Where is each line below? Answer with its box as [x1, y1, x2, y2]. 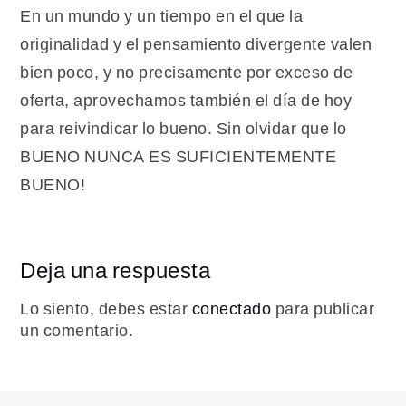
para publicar [271, 298, 375, 320]
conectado [191, 298, 272, 320]
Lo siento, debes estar [20, 298, 192, 320]
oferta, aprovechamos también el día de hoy [20, 90, 353, 111]
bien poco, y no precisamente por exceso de [20, 62, 353, 83]
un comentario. [20, 320, 134, 342]
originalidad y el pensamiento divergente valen [20, 34, 372, 55]
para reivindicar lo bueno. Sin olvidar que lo [20, 118, 347, 140]
